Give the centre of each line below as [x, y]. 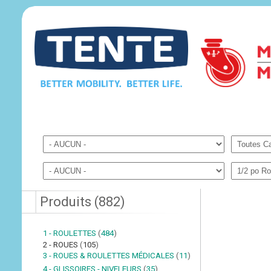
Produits [67, 202]
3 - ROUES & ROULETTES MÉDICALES [110, 256]
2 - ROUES [62, 245]
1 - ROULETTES [71, 233]
